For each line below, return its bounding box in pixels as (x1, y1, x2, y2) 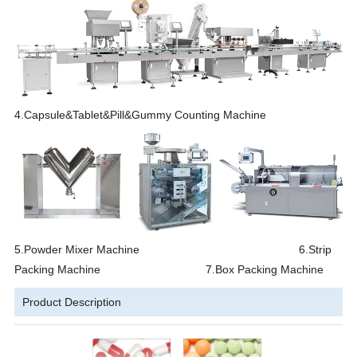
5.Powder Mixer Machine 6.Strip (14, 243, 332, 257)
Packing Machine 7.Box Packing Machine (14, 263, 324, 277)
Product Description (22, 296, 122, 309)
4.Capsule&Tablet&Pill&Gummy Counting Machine (14, 108, 267, 122)
